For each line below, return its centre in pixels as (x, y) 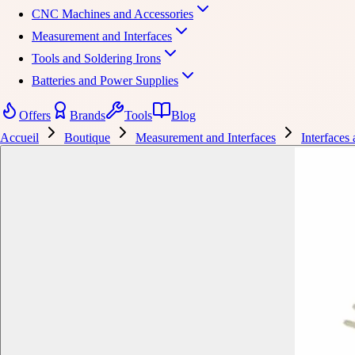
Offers (35, 115)
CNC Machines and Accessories (113, 14)
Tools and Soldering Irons (96, 58)
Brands (88, 115)
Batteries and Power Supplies (105, 80)
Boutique (87, 137)
